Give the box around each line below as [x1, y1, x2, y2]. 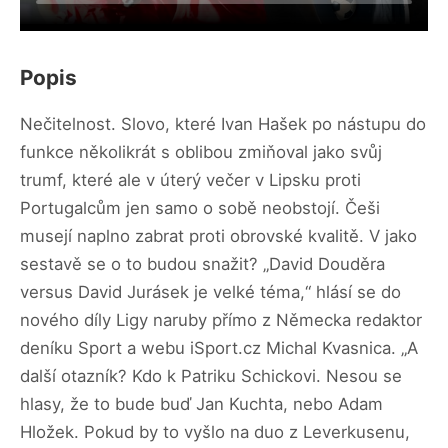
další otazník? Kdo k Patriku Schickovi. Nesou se [20, 366, 402, 387]
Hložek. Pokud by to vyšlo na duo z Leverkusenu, [20, 422, 410, 443]
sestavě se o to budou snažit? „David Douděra [20, 254, 385, 275]
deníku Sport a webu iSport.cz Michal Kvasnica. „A [20, 338, 418, 359]
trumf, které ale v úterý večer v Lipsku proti [20, 170, 361, 191]
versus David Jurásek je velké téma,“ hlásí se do [20, 282, 401, 303]
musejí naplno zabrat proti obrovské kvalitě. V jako [20, 226, 417, 247]
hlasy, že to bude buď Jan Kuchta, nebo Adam [20, 394, 383, 415]
